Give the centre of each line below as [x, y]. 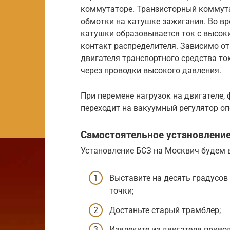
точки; [121, 191]
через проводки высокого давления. [151, 70]
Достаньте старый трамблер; [165, 210]
